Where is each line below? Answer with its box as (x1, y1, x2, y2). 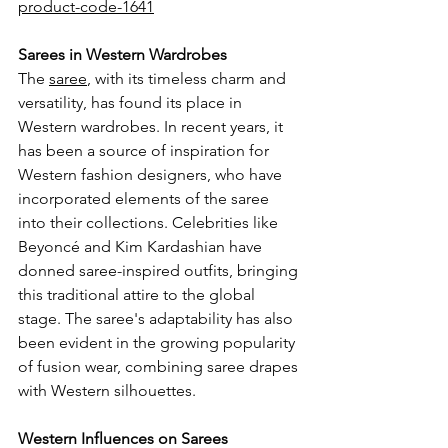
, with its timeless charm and (87, 68, 290, 88)
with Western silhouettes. (18, 380, 196, 400)
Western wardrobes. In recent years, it (18, 116, 287, 136)
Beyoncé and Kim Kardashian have (18, 236, 266, 256)
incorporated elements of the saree (18, 188, 273, 208)
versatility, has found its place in (18, 92, 246, 112)
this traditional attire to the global (18, 284, 259, 304)
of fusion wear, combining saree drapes (18, 356, 302, 376)
